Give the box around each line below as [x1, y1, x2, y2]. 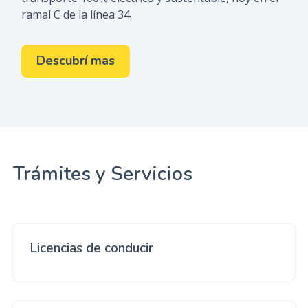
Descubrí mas [36, 52, 115, 69]
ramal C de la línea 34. [21, 7, 132, 22]
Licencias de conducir [30, 239, 153, 257]
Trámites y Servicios [13, 161, 192, 187]
